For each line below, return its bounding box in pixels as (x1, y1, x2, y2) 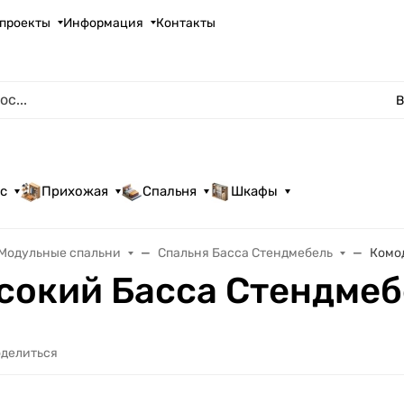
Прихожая (41, 183, 109, 200)
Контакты (156, 14, 216, 31)
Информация (63, 14, 144, 31)
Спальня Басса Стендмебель (158, 244, 334, 261)
